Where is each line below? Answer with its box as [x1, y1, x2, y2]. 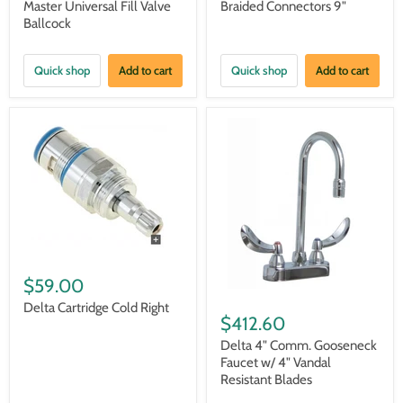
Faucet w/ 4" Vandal [220, 354, 331, 371]
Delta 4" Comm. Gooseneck [220, 336, 377, 354]
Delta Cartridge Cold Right [23, 299, 169, 316]
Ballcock [23, 14, 71, 31]
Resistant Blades [220, 371, 312, 388]
